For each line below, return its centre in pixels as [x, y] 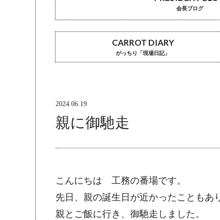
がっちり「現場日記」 [143, 53]
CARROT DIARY [143, 43]
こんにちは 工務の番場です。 [121, 181]
